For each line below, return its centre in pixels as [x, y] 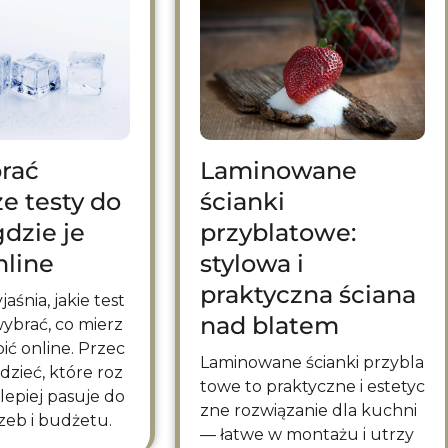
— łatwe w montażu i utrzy [306, 435]
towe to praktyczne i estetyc [312, 387]
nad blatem [269, 326]
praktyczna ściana [307, 295]
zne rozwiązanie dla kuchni [308, 411]
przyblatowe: [277, 233]
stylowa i [251, 264]
